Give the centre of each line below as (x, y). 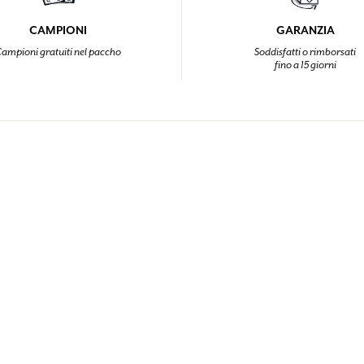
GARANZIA (305, 30)
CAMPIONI (58, 30)
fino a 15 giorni (305, 65)
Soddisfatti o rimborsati (305, 52)
